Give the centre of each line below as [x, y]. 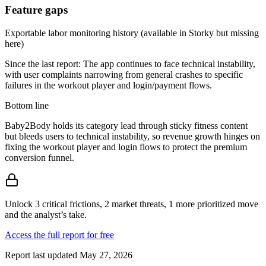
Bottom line [27, 106]
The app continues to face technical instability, [169, 64]
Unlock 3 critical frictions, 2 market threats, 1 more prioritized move [132, 204]
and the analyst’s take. [46, 215]
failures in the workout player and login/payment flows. [108, 85]
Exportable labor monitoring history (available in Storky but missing [132, 33]
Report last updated [42, 255]
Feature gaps [36, 10]
